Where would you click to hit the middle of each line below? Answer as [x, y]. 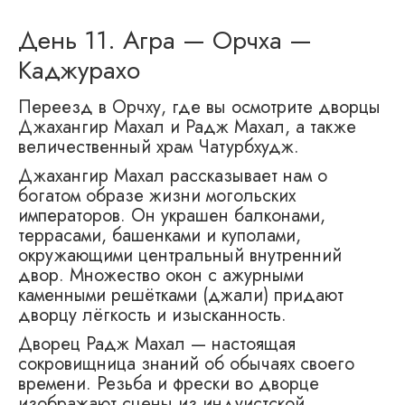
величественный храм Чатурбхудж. [159, 146]
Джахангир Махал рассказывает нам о [173, 175]
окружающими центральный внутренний [180, 255]
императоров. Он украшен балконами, [172, 215]
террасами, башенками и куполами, [160, 235]
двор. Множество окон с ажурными [161, 275]
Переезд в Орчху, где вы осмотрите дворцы [199, 107]
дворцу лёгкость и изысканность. [152, 315]
